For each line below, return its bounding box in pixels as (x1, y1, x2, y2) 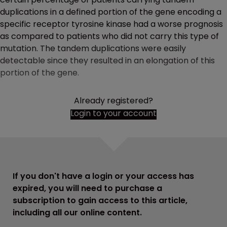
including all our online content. (13, 207, 142, 218)
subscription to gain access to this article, (13, 195, 187, 206)
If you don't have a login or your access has (13, 170, 194, 182)
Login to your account (70, 107, 157, 119)
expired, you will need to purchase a (13, 182, 162, 194)
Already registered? (74, 95, 153, 106)
